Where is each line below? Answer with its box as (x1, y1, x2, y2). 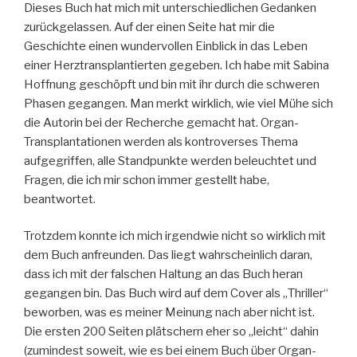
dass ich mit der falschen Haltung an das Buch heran (24, 267, 303, 282)
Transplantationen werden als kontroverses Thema (24, 134, 298, 149)
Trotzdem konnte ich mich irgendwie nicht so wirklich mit (24, 229, 326, 244)
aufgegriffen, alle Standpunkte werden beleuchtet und (24, 153, 316, 168)
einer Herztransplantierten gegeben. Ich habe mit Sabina (24, 57, 329, 73)
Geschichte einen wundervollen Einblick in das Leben (24, 38, 308, 53)
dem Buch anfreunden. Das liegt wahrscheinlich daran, (24, 248, 312, 263)
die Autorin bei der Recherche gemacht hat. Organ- (24, 115, 299, 130)
